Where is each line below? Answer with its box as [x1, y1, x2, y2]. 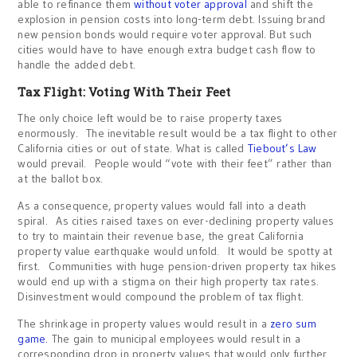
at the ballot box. [18, 171, 104, 186]
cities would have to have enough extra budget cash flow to [18, 42, 316, 57]
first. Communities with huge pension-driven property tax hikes [18, 259, 337, 273]
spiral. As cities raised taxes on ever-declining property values [18, 214, 335, 228]
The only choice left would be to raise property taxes [18, 111, 283, 125]
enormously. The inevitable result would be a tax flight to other [18, 126, 338, 140]
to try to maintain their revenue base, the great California [18, 229, 304, 243]
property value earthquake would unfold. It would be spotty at [18, 244, 333, 258]
